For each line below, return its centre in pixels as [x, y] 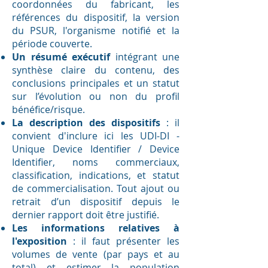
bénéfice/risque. [48, 109]
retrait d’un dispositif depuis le [96, 202]
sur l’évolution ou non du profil [96, 96]
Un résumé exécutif [61, 57]
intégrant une [145, 57]
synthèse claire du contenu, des [96, 70]
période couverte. [52, 44]
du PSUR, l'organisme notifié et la [96, 31]
